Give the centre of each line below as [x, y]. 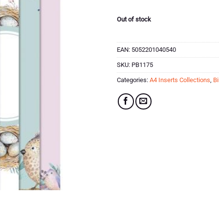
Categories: [133, 80]
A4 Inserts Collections [180, 80]
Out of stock [134, 19]
